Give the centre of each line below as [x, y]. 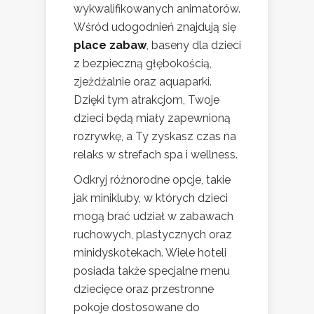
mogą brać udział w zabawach [153, 216]
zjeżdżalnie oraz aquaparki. [143, 81]
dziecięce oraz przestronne [144, 289]
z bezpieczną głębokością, [143, 63]
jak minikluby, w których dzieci [151, 198]
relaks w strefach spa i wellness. [156, 154]
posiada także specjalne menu [152, 271]
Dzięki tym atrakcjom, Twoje [146, 100]
